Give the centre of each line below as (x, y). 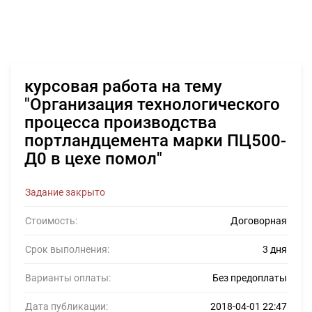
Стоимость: (51, 221)
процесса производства (120, 123)
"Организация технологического (152, 104)
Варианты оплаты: (68, 278)
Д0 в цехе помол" (93, 159)
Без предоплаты (250, 278)
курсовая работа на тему (123, 86)
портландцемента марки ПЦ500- (155, 141)
